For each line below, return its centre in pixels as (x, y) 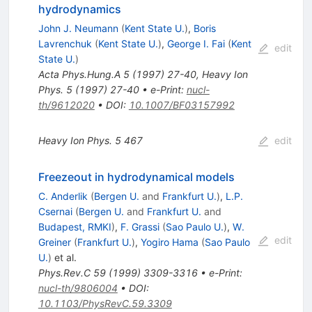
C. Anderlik (63, 196)
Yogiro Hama (169, 242)
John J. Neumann (78, 29)
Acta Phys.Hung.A (79, 75)
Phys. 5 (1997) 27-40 (88, 90)
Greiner (54, 242)
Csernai (55, 212)
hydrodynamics (79, 9)
